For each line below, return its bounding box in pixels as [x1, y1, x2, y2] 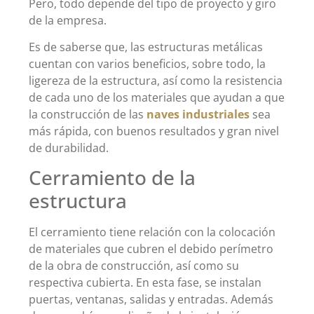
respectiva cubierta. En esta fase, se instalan [29, 275, 261, 291]
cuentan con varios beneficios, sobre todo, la [29, 55, 266, 71]
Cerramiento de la [29, 164, 196, 191]
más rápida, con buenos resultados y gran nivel [29, 123, 279, 139]
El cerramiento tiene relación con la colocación [29, 224, 275, 240]
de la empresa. [29, 12, 107, 28]
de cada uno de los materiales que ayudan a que [29, 89, 285, 105]
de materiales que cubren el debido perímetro [29, 241, 273, 257]
